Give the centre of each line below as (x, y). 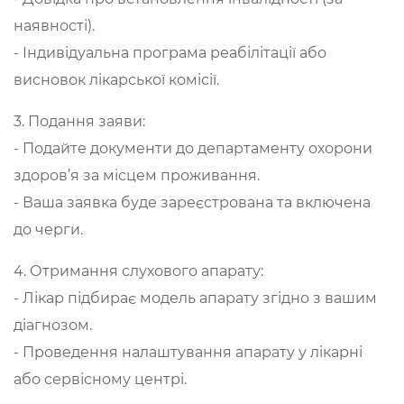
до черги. (48, 230)
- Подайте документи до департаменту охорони (193, 148)
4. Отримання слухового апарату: (138, 271)
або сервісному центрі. (100, 379)
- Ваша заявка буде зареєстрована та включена (192, 202)
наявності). (54, 26)
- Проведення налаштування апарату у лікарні (188, 352)
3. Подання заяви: (79, 121)
